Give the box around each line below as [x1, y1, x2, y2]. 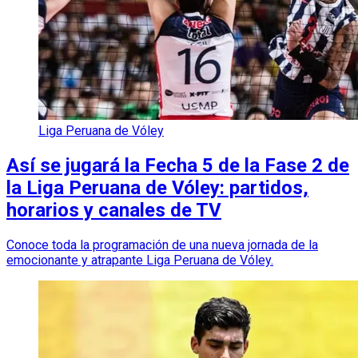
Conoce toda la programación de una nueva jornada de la [6, 237, 318, 253]
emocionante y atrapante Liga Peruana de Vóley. [6, 253, 273, 268]
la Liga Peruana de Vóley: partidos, [6, 177, 308, 200]
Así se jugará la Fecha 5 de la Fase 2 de [6, 154, 349, 177]
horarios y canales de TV [6, 199, 221, 222]
